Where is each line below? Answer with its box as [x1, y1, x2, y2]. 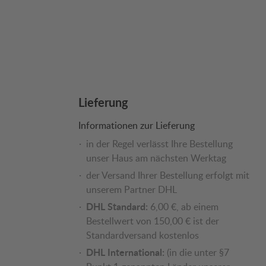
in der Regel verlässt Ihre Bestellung [86, 137, 233, 151]
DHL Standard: [86, 199, 148, 214]
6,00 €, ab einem [148, 200, 218, 214]
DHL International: [86, 245, 164, 259]
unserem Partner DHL [86, 183, 177, 197]
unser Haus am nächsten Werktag [86, 151, 226, 165]
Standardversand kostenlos [86, 229, 199, 242]
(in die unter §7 [164, 246, 229, 259]
